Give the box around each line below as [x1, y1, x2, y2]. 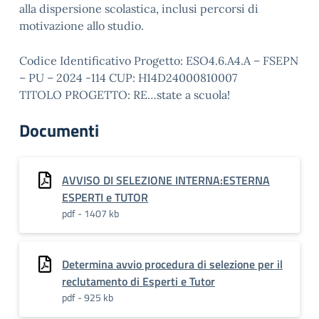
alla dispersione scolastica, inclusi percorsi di [19, 1, 258, 16]
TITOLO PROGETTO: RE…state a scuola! [19, 88, 230, 102]
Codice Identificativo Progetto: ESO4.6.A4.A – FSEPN [19, 53, 298, 68]
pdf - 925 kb [62, 290, 113, 305]
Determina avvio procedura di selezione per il [62, 256, 283, 273]
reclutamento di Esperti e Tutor [62, 273, 215, 290]
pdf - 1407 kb [62, 206, 119, 221]
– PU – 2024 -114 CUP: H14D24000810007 [19, 70, 237, 85]
